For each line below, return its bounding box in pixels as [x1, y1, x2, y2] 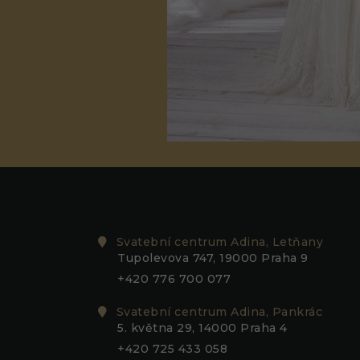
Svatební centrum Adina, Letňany [116, 235, 323, 250]
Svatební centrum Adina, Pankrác [116, 304, 322, 319]
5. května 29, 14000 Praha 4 [117, 320, 288, 335]
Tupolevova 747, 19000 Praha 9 [117, 251, 309, 266]
